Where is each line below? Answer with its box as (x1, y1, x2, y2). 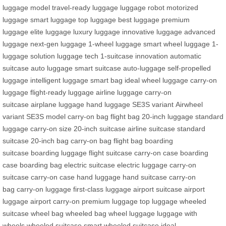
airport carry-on (30, 197, 80, 205)
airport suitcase (133, 185, 182, 193)
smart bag (90, 76, 123, 84)
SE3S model (26, 112, 66, 121)
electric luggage (117, 160, 167, 169)
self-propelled (167, 64, 211, 72)
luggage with (157, 209, 197, 217)
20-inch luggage (142, 112, 193, 121)
